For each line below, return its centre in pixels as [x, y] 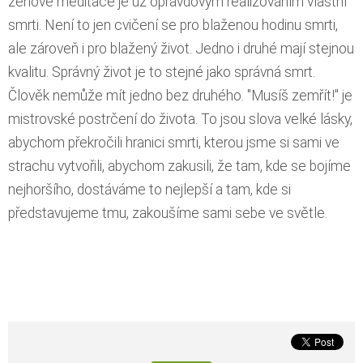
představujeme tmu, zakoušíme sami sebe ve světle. [168, 213]
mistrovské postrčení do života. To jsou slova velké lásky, [180, 119]
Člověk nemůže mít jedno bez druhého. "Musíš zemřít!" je [180, 96]
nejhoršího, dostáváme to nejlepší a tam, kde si [149, 190]
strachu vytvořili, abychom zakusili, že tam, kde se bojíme [179, 166]
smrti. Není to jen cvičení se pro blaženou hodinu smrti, [173, 25]
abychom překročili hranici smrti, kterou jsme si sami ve [174, 143]
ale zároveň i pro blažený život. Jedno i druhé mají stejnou [181, 49]
